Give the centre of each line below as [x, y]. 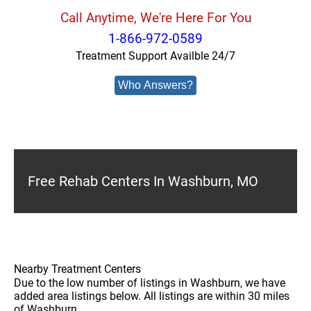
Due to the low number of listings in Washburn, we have [150, 283]
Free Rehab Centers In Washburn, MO [143, 181]
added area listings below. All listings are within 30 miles [152, 296]
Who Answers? [155, 85]
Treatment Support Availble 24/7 [155, 56]
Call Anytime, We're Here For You [155, 18]
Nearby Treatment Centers [77, 269]
